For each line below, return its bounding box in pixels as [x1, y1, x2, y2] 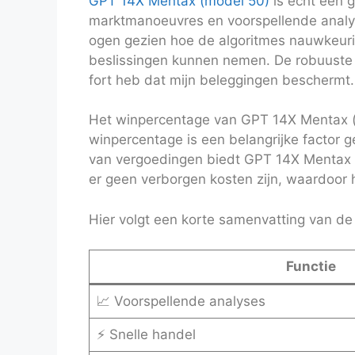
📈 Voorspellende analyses [96, 293, 265, 310]
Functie [285, 258, 336, 275]
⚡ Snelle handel [96, 326, 196, 343]
